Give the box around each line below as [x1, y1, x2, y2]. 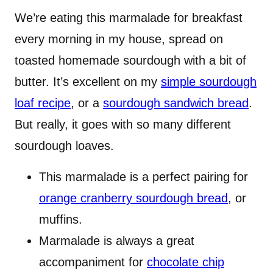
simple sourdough [161, 75, 257, 89]
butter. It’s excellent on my [15, 75, 161, 89]
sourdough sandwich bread [103, 96, 249, 110]
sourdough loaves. [15, 139, 114, 153]
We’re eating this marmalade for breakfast [15, 11, 243, 25]
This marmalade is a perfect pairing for [39, 170, 248, 184]
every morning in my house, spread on [15, 32, 223, 46]
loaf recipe [15, 96, 71, 110]
